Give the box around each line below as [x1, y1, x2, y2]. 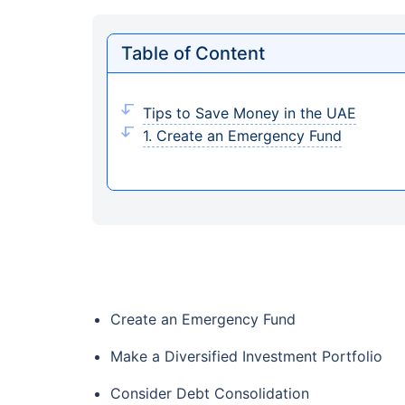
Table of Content [121, 42, 265, 64]
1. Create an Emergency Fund [143, 127, 342, 145]
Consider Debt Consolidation [110, 384, 309, 402]
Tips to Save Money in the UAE [143, 104, 356, 122]
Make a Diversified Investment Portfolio [110, 347, 382, 365]
